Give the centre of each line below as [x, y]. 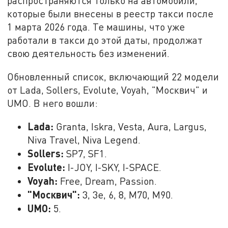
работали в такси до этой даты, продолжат [105, 40]
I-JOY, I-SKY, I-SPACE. [113, 167]
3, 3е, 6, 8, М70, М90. [127, 195]
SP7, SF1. [85, 154]
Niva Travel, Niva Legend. [84, 140]
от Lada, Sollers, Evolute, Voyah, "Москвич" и [108, 90]
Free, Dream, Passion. [107, 181]
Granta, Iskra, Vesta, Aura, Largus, [130, 127]
